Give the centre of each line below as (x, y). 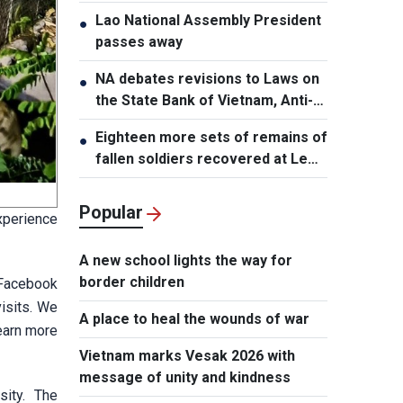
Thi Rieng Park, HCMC (170, 180)
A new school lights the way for (186, 260)
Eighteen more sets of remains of (211, 137)
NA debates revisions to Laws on (207, 79)
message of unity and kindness (185, 377)
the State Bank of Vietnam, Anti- (204, 100)
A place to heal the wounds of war (194, 319)
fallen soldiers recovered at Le (201, 159)
